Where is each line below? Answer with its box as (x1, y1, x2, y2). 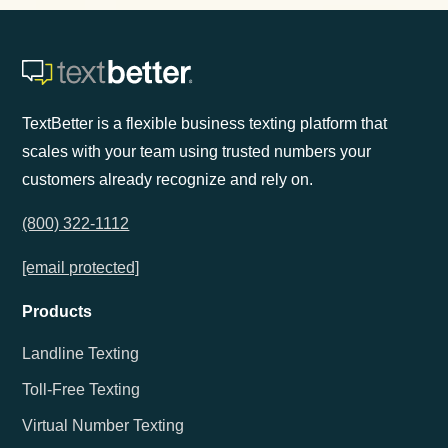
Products (22, 303, 93, 321)
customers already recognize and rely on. (22, 171, 314, 189)
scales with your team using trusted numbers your (22, 143, 372, 161)
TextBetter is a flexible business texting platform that (22, 115, 388, 133)
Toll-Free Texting (22, 381, 141, 399)
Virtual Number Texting (22, 417, 185, 435)
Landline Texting (22, 345, 140, 363)
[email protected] (22, 259, 140, 277)
